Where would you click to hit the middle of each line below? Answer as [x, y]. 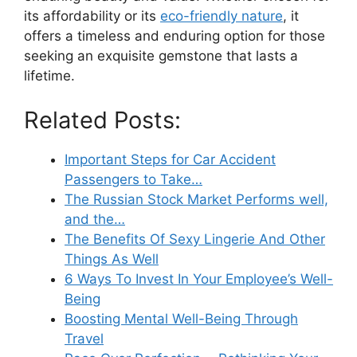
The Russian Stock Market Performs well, [196, 199]
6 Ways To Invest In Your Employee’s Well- [199, 279]
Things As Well [112, 259]
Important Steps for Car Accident [170, 159]
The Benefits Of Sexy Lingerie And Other [195, 239]
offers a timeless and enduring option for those [175, 36]
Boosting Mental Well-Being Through [181, 318]
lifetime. [49, 76]
